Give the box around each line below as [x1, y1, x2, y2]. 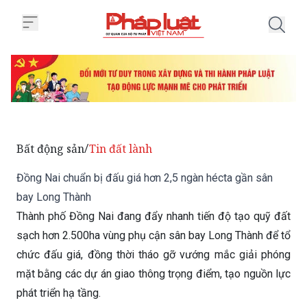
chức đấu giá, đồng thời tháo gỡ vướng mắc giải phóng [16, 248, 291, 262]
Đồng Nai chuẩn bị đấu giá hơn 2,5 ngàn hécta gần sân [16, 171, 273, 185]
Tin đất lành [89, 141, 152, 157]
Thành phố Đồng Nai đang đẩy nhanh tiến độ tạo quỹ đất [16, 210, 291, 223]
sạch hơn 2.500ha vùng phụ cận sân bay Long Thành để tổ [16, 229, 291, 243]
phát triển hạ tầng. [16, 286, 101, 300]
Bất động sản [16, 141, 84, 157]
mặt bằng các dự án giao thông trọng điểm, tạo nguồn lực [16, 267, 291, 281]
